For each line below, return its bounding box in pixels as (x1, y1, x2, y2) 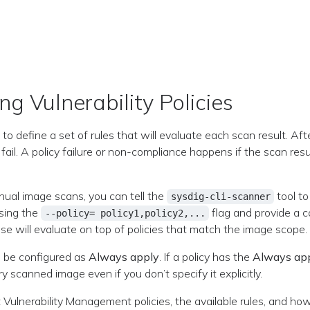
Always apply (89, 250, 160, 264)
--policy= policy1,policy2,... (44, 208, 206, 219)
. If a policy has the (159, 250, 253, 264)
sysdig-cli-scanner (170, 191, 271, 202)
